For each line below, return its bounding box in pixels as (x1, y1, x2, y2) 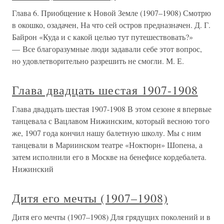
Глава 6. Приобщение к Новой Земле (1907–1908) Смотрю (12, 7, 211, 18)
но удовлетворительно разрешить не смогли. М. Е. (12, 55, 184, 66)
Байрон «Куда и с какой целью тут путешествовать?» (12, 31, 193, 42)
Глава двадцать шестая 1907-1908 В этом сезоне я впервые (12, 103, 211, 114)
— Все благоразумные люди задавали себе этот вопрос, (12, 43, 202, 54)
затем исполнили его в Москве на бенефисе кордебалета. (12, 151, 206, 162)
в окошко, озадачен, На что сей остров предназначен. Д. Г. (12, 19, 210, 30)
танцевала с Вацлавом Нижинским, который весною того (12, 115, 209, 126)
